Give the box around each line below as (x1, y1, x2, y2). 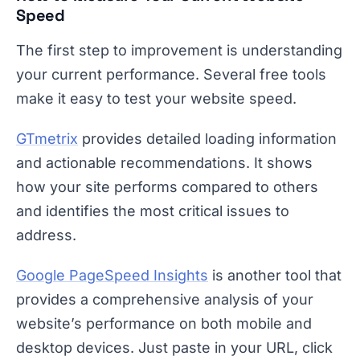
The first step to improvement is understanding (16, 42, 342, 59)
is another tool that (208, 267, 342, 284)
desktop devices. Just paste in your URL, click (16, 339, 333, 356)
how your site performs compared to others (16, 178, 318, 195)
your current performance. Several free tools (16, 66, 326, 83)
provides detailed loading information (78, 130, 337, 147)
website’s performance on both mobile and (16, 315, 312, 332)
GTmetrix (16, 130, 78, 147)
